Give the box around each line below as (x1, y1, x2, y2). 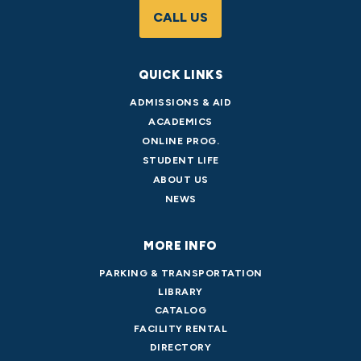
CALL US (153, 10, 208, 26)
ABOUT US (152, 173, 209, 186)
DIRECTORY (149, 341, 212, 354)
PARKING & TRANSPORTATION (98, 267, 263, 280)
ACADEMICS (148, 115, 213, 128)
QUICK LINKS (138, 68, 223, 83)
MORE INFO (143, 239, 218, 254)
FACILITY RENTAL (133, 322, 228, 335)
